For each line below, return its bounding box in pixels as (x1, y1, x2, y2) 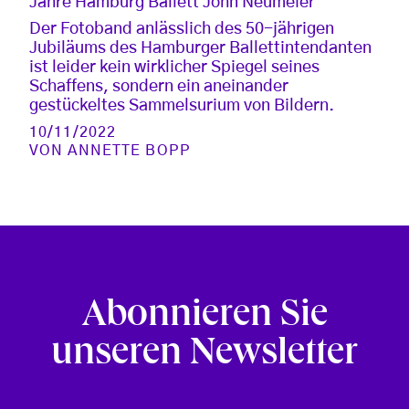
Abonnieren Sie (81, 298, 328, 337)
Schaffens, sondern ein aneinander (29, 78, 288, 95)
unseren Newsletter (51, 336, 358, 375)
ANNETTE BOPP (68, 142, 191, 158)
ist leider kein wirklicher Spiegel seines (29, 58, 320, 76)
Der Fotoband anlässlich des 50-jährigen (29, 20, 334, 37)
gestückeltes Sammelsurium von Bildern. (29, 97, 334, 114)
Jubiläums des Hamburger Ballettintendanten (29, 39, 372, 57)
